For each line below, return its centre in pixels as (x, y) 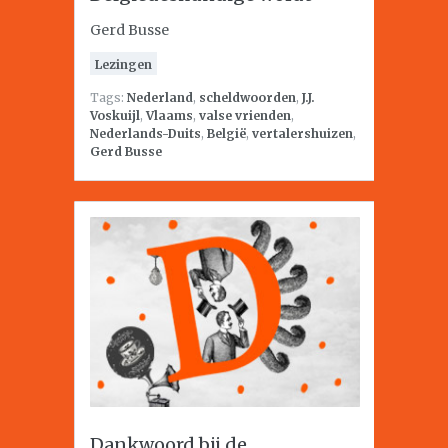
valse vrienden (245, 115)
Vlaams (169, 115)
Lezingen (123, 64)
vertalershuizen (302, 133)
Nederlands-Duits (145, 133)
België (226, 133)
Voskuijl (115, 115)
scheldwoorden (247, 97)
